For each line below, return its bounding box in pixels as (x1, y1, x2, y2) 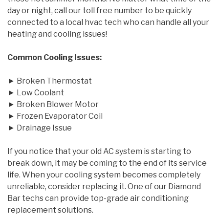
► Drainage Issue (7, 123, 72, 132)
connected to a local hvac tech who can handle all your (7, 18, 209, 27)
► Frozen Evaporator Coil (7, 111, 103, 121)
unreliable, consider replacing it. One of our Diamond (7, 182, 201, 191)
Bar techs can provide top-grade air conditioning (7, 194, 189, 203)
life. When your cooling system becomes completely (7, 170, 200, 179)
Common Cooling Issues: (7, 53, 102, 62)
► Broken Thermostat (7, 76, 92, 86)
